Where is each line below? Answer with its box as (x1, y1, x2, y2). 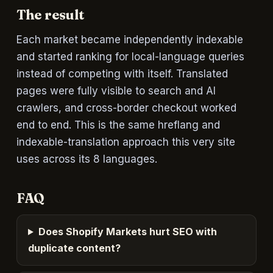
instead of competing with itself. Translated (16, 68, 228, 80)
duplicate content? (27, 242, 121, 254)
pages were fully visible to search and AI (16, 85, 216, 97)
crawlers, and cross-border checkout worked (16, 102, 236, 114)
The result (16, 6, 85, 23)
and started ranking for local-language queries (16, 51, 244, 63)
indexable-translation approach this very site (16, 136, 235, 148)
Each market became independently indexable (16, 34, 243, 46)
